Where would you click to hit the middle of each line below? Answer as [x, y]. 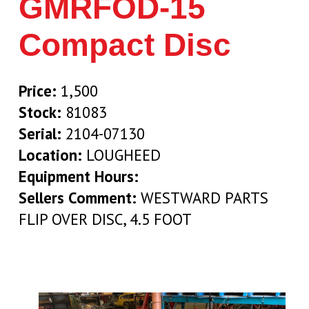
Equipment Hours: [78, 176]
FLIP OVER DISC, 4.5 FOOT [105, 219]
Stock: [40, 112]
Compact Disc [124, 45]
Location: [50, 154]
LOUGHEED [121, 154]
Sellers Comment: [77, 197]
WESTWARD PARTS [202, 197]
